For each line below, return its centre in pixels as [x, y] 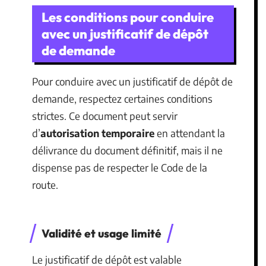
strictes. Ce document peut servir [105, 116]
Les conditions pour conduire [128, 17]
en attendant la [190, 133]
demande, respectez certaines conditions [122, 99]
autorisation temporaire [97, 133]
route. [45, 185]
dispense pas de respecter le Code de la [120, 167]
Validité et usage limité [102, 233]
